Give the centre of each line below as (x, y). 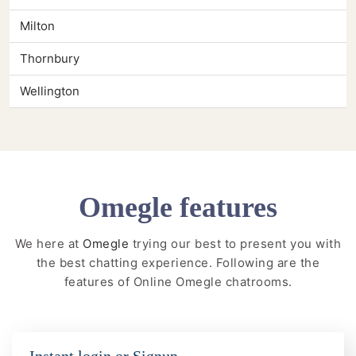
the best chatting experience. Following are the (178, 262)
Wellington (50, 91)
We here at (47, 243)
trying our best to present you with (237, 243)
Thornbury (50, 59)
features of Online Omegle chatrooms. (178, 281)
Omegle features (178, 208)
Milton (37, 26)
